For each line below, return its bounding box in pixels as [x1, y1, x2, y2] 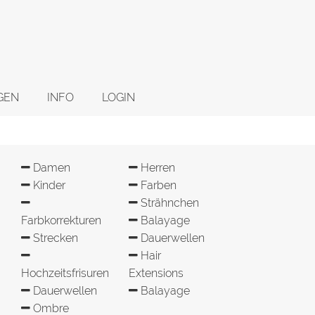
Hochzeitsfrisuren [21, 266, 109, 280]
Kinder [30, 179, 65, 192]
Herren [138, 161, 175, 174]
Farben [138, 179, 176, 192]
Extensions [129, 266, 184, 280]
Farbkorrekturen [21, 214, 101, 227]
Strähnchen [138, 196, 199, 210]
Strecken [30, 231, 78, 245]
